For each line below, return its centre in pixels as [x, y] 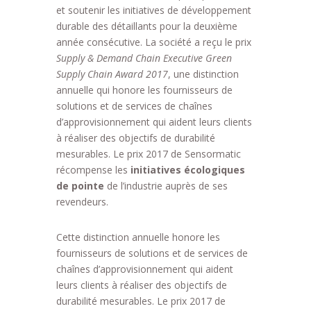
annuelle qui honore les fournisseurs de [144, 90]
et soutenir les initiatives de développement [153, 10]
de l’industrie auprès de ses [166, 186]
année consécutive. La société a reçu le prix [153, 42]
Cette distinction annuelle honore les [138, 237]
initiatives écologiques [187, 170]
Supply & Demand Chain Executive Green [144, 58]
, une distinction [203, 74]
